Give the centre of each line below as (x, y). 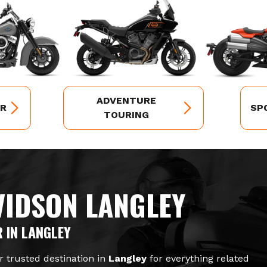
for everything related (198, 258)
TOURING (126, 114)
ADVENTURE (126, 100)
